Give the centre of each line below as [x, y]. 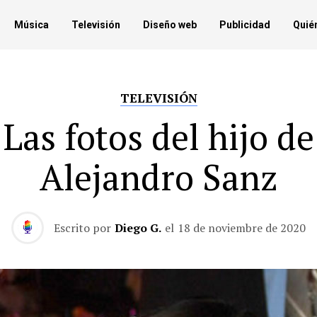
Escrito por [82, 228]
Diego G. [138, 228]
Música [31, 25]
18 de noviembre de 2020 [242, 228]
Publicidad [245, 25]
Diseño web [170, 25]
